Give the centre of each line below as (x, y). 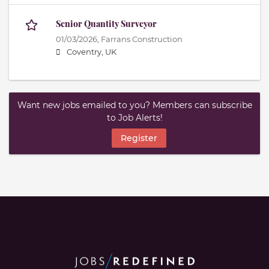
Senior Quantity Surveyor (106, 24)
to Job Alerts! (134, 118)
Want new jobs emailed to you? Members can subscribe (134, 105)
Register (139, 138)
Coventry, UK (92, 52)
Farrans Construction (142, 40)
